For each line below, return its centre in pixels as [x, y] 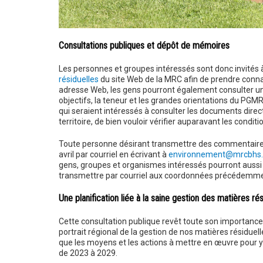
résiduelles [78, 80]
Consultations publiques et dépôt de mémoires [144, 46]
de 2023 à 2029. [88, 253]
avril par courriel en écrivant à [113, 155]
